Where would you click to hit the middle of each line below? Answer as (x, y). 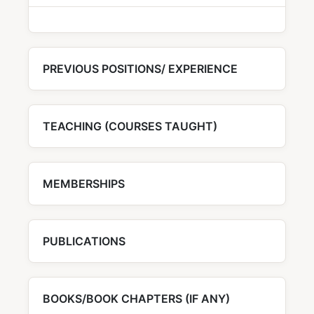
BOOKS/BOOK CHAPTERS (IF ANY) (136, 299)
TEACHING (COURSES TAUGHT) (130, 127)
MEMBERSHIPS (84, 184)
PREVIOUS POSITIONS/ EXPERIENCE (140, 69)
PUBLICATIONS (84, 241)
